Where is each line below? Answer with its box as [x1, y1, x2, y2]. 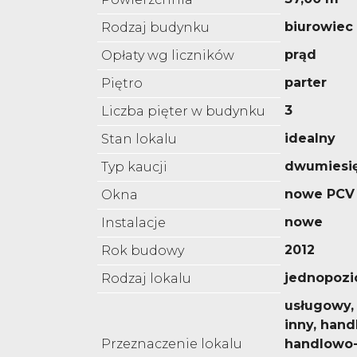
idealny [284, 131, 335, 147]
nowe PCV [284, 186, 355, 202]
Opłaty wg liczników [101, 48, 234, 64]
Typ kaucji [101, 159, 167, 175]
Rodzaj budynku [101, 20, 210, 36]
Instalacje [101, 215, 166, 231]
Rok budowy [101, 243, 184, 259]
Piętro [101, 76, 143, 92]
